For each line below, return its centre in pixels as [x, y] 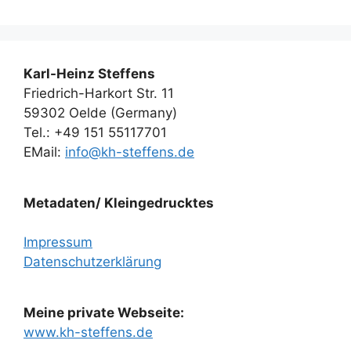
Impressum [58, 242]
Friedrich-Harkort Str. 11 [99, 93]
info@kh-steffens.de [130, 152]
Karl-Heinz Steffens [89, 73]
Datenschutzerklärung [92, 261]
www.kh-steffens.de [88, 332]
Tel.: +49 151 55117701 [95, 132]
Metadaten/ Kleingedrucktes [119, 203]
